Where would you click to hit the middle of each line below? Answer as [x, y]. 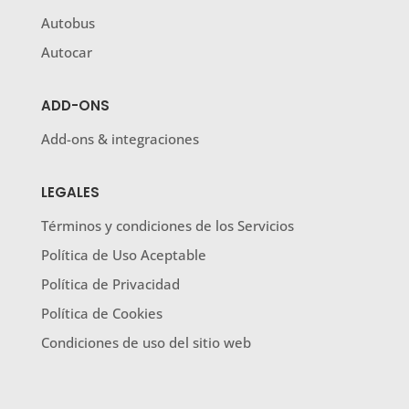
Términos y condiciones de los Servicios [167, 226]
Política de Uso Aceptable [123, 255]
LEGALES [70, 193]
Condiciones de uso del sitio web [146, 343]
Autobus [68, 23]
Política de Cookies [101, 314]
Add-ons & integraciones [120, 139]
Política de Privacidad [110, 284]
